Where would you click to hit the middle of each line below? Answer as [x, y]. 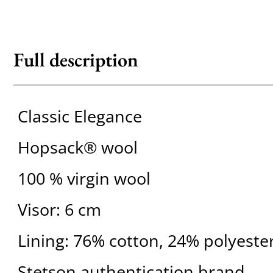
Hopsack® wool [77, 147]
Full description [76, 60]
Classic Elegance [80, 116]
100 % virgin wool [84, 179]
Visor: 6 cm [59, 210]
